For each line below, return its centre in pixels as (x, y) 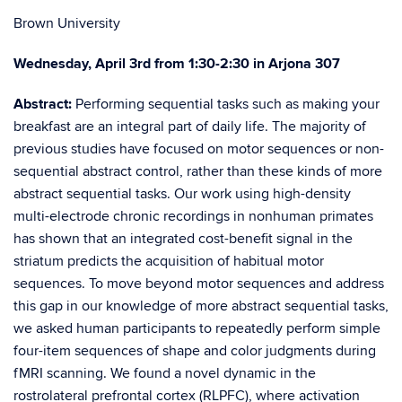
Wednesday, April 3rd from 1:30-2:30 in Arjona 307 (177, 64)
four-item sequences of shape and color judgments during (195, 351)
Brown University (67, 23)
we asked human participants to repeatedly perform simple (197, 328)
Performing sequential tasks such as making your (227, 104)
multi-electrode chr (73, 216)
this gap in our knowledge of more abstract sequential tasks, (201, 306)
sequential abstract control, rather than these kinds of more (198, 171)
